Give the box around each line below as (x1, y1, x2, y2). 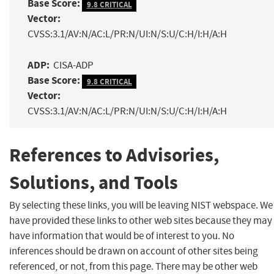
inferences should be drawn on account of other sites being (9, 244, 258, 257)
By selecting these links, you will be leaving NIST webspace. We (9, 198, 273, 212)
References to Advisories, (9, 143, 219, 168)
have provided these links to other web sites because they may (9, 213, 272, 227)
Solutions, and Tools (9, 170, 178, 196)
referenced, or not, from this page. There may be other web (9, 259, 257, 273)
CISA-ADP (53, 59, 94, 72)
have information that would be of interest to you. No (9, 229, 234, 242)
